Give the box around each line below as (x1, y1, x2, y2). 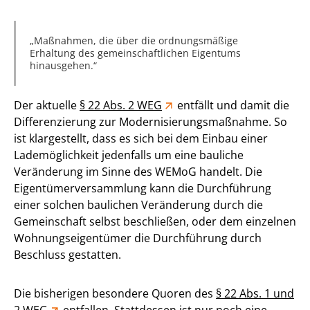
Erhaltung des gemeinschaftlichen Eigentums (30, 46, 241, 60)
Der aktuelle (14, 97, 80, 113)
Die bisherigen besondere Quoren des (14, 285, 216, 301)
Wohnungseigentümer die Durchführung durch (14, 230, 262, 246)
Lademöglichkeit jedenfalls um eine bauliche (14, 147, 244, 163)
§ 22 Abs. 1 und (216, 285, 294, 301)
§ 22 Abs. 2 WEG (80, 97, 162, 113)
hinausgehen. (30, 58, 93, 72)
